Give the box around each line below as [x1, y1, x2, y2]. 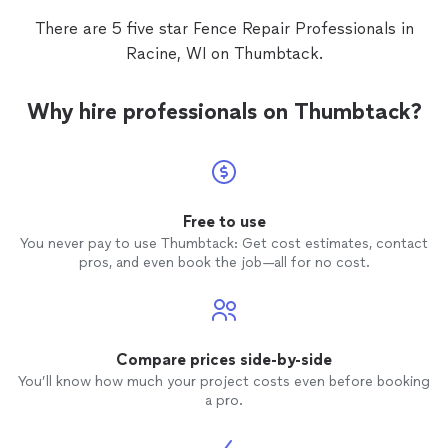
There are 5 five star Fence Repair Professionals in [34, 19, 414, 39]
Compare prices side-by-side [116, 350, 332, 370]
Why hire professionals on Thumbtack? [26, 98, 422, 126]
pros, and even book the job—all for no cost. [78, 254, 370, 272]
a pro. [205, 392, 243, 410]
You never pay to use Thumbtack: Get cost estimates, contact [20, 235, 428, 253]
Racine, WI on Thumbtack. [125, 44, 323, 64]
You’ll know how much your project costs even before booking [18, 373, 430, 391]
